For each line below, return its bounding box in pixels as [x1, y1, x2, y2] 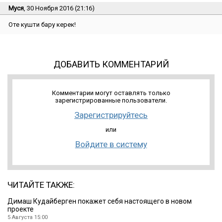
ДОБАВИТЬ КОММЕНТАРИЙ [53, 58, 169, 69]
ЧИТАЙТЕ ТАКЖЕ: [7, 179, 75, 190]
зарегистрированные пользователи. [55, 96, 167, 104]
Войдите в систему [75, 139, 147, 149]
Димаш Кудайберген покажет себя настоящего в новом [7, 197, 192, 205]
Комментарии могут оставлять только [52, 89, 170, 97]
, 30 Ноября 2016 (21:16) [24, 4, 95, 12]
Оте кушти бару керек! [8, 20, 76, 28]
